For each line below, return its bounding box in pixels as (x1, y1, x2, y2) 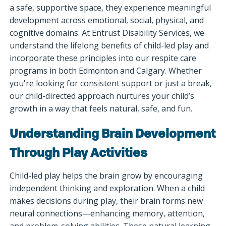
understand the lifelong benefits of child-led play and (10, 40, 209, 51)
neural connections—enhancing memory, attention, (10, 207, 205, 219)
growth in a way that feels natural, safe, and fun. (10, 103, 195, 115)
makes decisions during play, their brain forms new (10, 195, 203, 206)
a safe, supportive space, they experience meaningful (10, 2, 211, 14)
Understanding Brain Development (10, 128, 216, 141)
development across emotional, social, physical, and (10, 15, 204, 26)
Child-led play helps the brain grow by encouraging (10, 169, 203, 181)
